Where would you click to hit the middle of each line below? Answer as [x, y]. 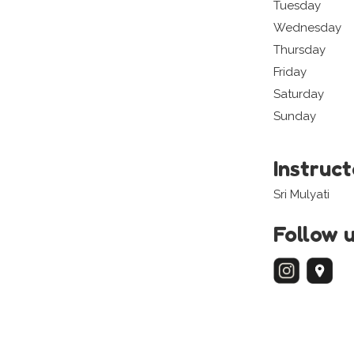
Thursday [299, 50]
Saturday [299, 94]
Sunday [295, 117]
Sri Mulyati [301, 195]
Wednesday [307, 28]
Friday [290, 72]
